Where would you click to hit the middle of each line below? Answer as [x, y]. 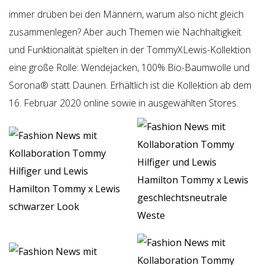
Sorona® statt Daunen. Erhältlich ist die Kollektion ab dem [130, 85]
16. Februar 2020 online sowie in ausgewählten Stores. [124, 103]
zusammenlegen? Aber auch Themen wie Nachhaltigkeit [125, 32]
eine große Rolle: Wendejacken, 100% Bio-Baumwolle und [129, 67]
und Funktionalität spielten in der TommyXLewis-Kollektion [130, 50]
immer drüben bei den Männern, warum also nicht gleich [126, 14]
